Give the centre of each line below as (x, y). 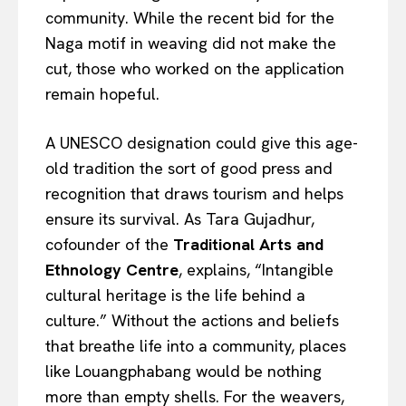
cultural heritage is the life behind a (175, 295)
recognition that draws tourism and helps (194, 193)
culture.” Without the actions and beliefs (192, 320)
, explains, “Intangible (256, 269)
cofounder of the (109, 244)
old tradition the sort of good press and (189, 168)
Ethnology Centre (112, 269)
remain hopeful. (102, 93)
